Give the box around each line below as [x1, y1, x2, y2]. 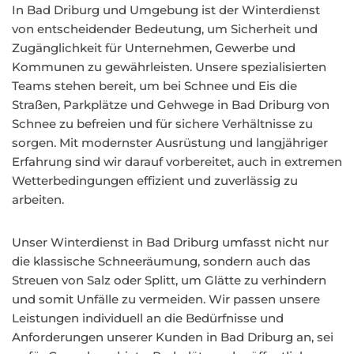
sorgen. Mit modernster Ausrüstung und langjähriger [12, 135, 328, 150]
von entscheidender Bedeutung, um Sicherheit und [12, 21, 318, 36]
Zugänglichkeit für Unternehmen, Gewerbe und [12, 40, 296, 55]
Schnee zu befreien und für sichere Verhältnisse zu [12, 116, 313, 131]
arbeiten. [12, 192, 64, 207]
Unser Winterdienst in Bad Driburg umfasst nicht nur [12, 235, 329, 250]
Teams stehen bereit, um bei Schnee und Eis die [12, 78, 297, 93]
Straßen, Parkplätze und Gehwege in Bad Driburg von [12, 97, 330, 112]
